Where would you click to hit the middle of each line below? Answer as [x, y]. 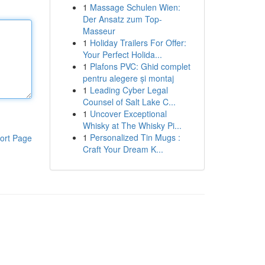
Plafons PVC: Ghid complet [140, 66]
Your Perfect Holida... [122, 54]
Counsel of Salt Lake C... [129, 102]
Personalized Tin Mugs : [135, 137]
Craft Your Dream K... [123, 149]
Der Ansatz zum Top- [122, 19]
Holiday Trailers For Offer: [138, 43]
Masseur [99, 31]
